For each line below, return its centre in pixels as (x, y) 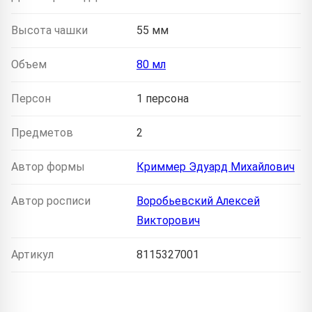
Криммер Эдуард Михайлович (216, 167)
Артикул (32, 255)
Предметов (42, 133)
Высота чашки (49, 31)
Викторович (168, 221)
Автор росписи (51, 201)
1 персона (163, 99)
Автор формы (48, 167)
